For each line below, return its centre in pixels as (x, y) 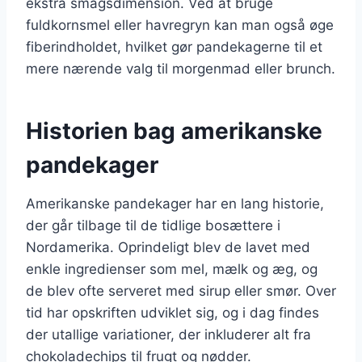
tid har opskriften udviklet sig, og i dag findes (173, 312)
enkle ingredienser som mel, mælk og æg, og (172, 269)
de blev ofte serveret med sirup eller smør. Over (181, 290)
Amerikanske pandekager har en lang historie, (175, 203)
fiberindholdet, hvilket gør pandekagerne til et (174, 46)
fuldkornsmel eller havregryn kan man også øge (180, 25)
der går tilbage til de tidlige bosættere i (153, 225)
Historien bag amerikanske (174, 130)
